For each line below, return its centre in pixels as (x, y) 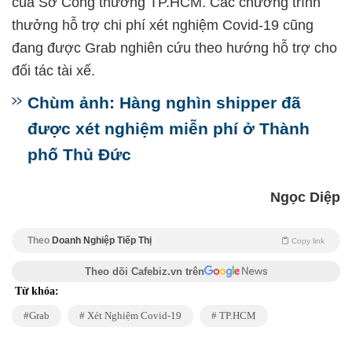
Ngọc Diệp (305, 197)
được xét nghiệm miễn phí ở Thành (169, 128)
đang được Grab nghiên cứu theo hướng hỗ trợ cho (174, 48)
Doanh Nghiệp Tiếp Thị (102, 240)
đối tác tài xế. (53, 70)
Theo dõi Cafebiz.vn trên (145, 271)
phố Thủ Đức (79, 154)
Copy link (308, 240)
